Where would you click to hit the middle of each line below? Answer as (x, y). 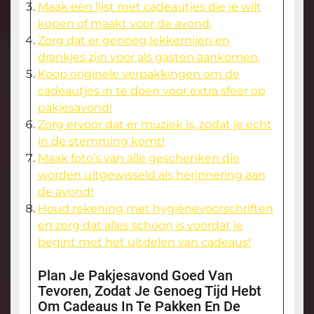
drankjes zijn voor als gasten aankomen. (149, 57)
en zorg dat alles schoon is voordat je (140, 225)
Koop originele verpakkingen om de (138, 74)
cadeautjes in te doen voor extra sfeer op (151, 90)
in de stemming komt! (101, 141)
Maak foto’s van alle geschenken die (138, 158)
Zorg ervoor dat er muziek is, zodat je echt (155, 124)
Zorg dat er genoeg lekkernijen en (134, 40)
